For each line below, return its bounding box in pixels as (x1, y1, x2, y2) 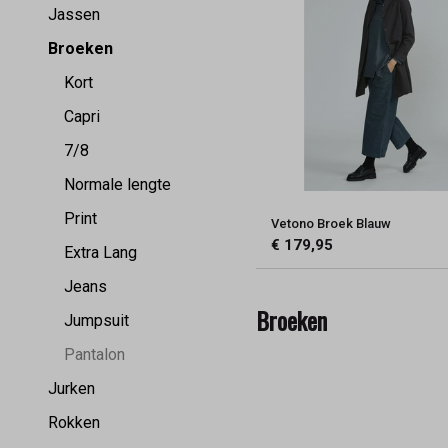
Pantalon (64, 344, 125, 364)
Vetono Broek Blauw (271, 215, 392, 231)
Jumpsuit (64, 310, 129, 330)
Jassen (48, 4, 100, 24)
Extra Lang (64, 242, 137, 262)
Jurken (48, 378, 95, 398)
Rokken (48, 412, 100, 432)
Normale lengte (64, 174, 171, 194)
